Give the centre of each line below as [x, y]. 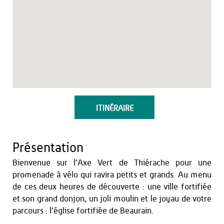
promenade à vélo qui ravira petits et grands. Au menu [112, 175]
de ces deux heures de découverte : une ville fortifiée [112, 187]
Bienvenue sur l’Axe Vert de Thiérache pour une [112, 163]
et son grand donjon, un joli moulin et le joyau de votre [112, 199]
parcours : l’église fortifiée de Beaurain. [83, 211]
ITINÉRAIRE [114, 108]
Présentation [48, 148]
